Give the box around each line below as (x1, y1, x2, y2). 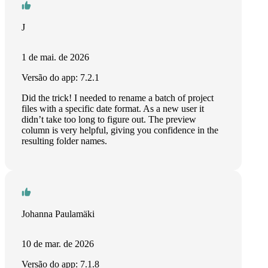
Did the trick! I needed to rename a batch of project (22, 93, 214, 103)
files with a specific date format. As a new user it (22, 103, 204, 114)
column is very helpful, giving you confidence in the (22, 125, 218, 135)
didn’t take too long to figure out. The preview (22, 114, 196, 124)
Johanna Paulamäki (22, 209, 95, 219)
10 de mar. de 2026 (22, 239, 94, 249)
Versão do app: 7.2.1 (22, 72, 99, 83)
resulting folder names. (22, 136, 107, 146)
